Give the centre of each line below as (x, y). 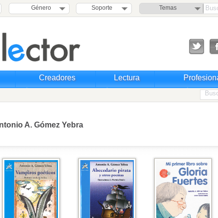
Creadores (57, 78)
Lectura (127, 78)
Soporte (102, 8)
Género (39, 8)
